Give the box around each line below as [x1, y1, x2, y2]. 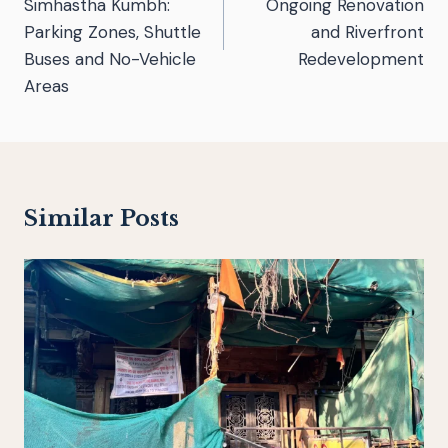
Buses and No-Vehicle [24, 47, 196, 70]
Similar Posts [24, 204, 179, 232]
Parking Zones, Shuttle [24, 20, 201, 43]
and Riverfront [311, 20, 424, 43]
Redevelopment [298, 47, 424, 70]
